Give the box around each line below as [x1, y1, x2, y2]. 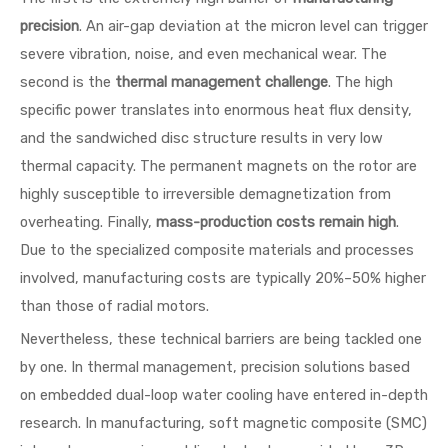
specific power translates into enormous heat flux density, [20, 101, 412, 119]
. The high [328, 73, 393, 91]
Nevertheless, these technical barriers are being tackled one [20, 330, 422, 348]
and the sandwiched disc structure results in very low [20, 129, 383, 147]
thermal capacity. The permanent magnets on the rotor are [20, 157, 417, 175]
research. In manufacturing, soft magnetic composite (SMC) [20, 414, 427, 432]
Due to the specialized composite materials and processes [20, 241, 414, 259]
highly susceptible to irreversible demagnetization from [20, 185, 391, 203]
